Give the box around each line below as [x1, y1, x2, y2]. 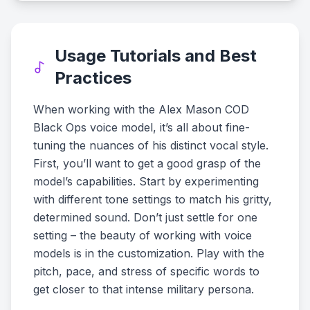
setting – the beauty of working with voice [33, 228, 252, 242]
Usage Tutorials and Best [54, 46, 257, 66]
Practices [54, 68, 131, 88]
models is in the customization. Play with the [33, 246, 264, 260]
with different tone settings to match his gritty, [33, 192, 272, 206]
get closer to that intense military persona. [33, 282, 254, 296]
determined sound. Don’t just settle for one [33, 210, 257, 224]
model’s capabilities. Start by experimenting [33, 174, 259, 188]
